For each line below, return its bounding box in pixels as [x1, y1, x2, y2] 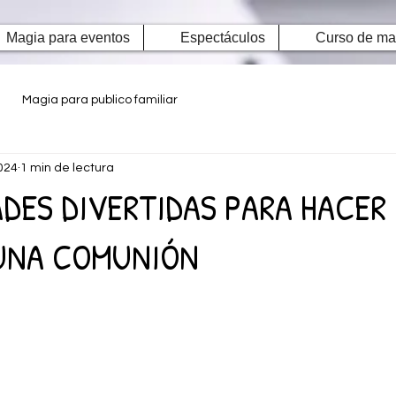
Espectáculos [180, 30, 265, 45]
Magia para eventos [6, 30, 130, 45]
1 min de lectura [20, 161, 114, 174]
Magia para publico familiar [22, 93, 178, 106]
